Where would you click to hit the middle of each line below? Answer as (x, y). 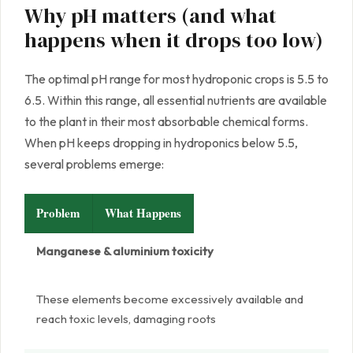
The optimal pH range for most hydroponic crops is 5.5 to (176, 79)
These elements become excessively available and (170, 299)
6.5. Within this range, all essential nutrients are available (176, 100)
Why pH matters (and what (150, 16)
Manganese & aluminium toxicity (125, 251)
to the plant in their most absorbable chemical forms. (166, 122)
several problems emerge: (94, 164)
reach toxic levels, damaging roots (126, 319)
